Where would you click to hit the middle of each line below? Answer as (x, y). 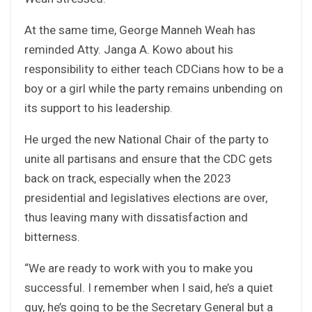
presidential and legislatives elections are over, (146, 197)
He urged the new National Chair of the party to (147, 139)
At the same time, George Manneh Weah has (140, 30)
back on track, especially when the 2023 (128, 178)
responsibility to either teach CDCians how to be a (154, 69)
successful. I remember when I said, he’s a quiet (149, 287)
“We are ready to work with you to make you (139, 268)
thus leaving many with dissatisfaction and (136, 217)
